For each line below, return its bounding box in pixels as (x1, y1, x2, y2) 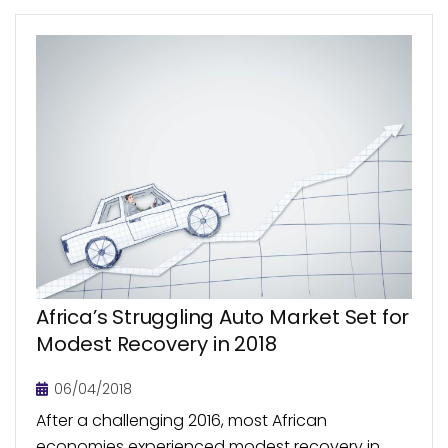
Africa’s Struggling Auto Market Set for (36, 302, 410, 331)
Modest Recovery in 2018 (36, 329, 277, 358)
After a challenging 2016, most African (36, 408, 327, 432)
